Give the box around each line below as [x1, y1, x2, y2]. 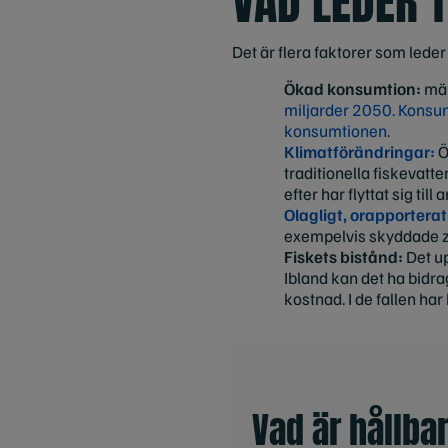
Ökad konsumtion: [284, 78, 421, 100]
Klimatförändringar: [284, 141, 435, 163]
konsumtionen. [284, 120, 390, 142]
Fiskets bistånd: [284, 246, 406, 268]
